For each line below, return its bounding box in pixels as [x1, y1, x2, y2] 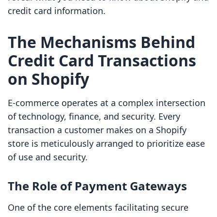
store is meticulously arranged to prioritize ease [8, 138, 205, 150]
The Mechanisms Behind [8, 31, 195, 53]
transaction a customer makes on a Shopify [8, 124, 186, 136]
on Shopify [8, 68, 89, 90]
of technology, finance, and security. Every [8, 110, 180, 123]
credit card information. [8, 5, 106, 17]
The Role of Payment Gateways [8, 178, 187, 194]
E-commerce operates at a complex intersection [8, 97, 205, 109]
